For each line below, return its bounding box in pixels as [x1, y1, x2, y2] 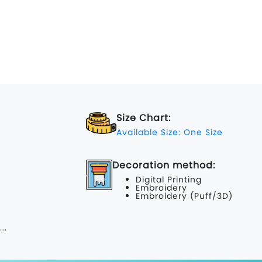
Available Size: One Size [116, 126, 223, 138]
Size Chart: [116, 111, 171, 125]
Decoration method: [112, 158, 215, 172]
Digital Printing [136, 173, 202, 185]
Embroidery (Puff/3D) [136, 189, 233, 202]
